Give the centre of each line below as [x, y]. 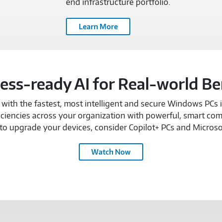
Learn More [98, 26]
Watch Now [111, 152]
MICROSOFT [101, 148]
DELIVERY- [98, 196]
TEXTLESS [97, 184]
